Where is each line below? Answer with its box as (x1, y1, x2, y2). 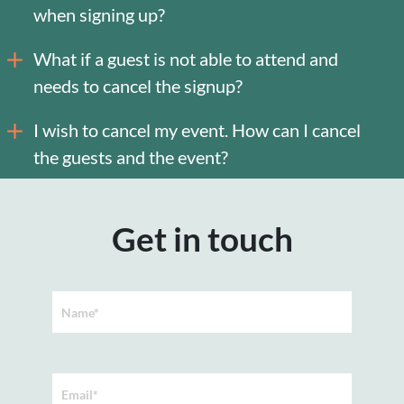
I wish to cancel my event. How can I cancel (33, 118, 361, 141)
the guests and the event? (33, 145, 228, 168)
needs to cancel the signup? (33, 74, 243, 96)
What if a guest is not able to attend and (33, 47, 338, 69)
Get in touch (111, 218, 293, 259)
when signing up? (33, 3, 165, 25)
